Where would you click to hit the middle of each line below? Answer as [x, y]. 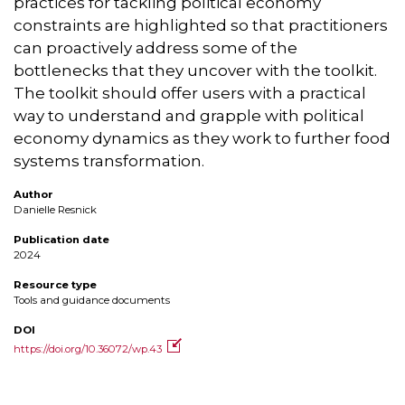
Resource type [55, 285]
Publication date [61, 240]
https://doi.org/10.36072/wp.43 [88, 349]
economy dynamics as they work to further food [202, 139]
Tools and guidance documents [92, 301]
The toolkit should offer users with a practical [190, 94]
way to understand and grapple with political [189, 116]
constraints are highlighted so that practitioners [201, 26]
